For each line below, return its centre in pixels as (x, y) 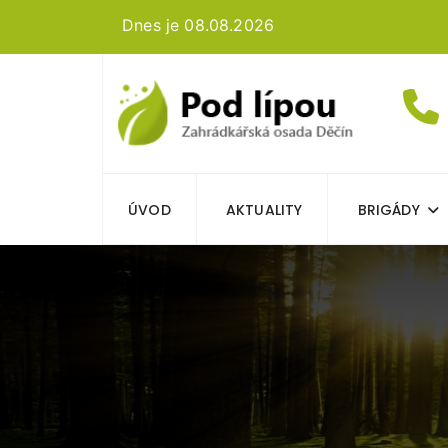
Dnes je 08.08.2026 (198, 25)
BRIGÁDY (388, 210)
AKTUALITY (264, 210)
